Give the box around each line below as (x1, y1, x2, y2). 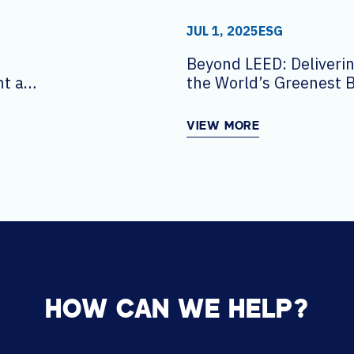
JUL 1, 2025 (186, 22, 258, 39)
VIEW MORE (186, 120, 260, 133)
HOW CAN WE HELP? (45, 298, 309, 324)
